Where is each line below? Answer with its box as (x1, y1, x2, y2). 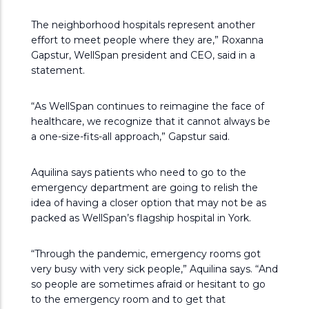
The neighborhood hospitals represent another (31, 19, 255, 31)
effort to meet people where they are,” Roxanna (31, 34, 263, 46)
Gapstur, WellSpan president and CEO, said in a (31, 49, 255, 61)
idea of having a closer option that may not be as (31, 197, 266, 209)
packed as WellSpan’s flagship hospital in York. (31, 212, 251, 224)
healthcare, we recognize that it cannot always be (31, 115, 270, 128)
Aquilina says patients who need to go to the (31, 166, 246, 179)
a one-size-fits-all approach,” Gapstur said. (31, 130, 230, 143)
